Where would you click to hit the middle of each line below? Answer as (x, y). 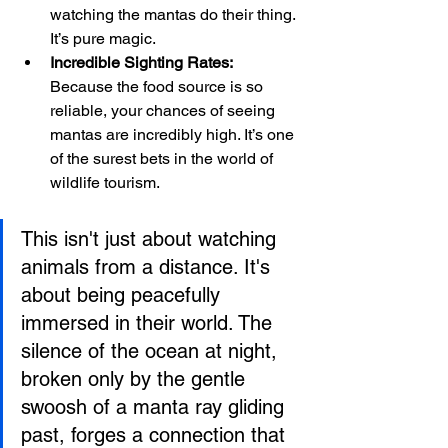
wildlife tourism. (105, 182)
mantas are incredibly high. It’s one (174, 134)
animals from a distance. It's (148, 266)
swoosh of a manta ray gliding (155, 406)
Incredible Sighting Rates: (141, 62)
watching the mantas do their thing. (174, 14)
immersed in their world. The (149, 322)
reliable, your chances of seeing (164, 110)
